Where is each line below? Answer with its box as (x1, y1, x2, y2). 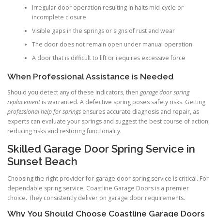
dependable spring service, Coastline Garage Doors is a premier (7, 184, 189, 193)
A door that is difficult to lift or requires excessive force (31, 54, 186, 62)
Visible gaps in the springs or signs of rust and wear (31, 27, 175, 35)
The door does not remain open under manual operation (31, 40, 192, 49)
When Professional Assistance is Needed (7, 71, 174, 81)
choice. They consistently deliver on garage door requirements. (7, 194, 185, 202)
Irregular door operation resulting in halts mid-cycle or (31, 3, 184, 12)
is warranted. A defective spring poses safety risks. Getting (40, 97, 205, 106)
